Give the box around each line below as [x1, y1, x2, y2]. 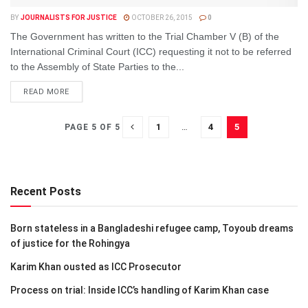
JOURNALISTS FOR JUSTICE [20, 14, 117, 21]
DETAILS [68, 87, 102, 96]
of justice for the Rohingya [10, 238, 130, 249]
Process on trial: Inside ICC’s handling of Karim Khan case [10, 285, 269, 296]
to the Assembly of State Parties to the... [10, 61, 184, 72]
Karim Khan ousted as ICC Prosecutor [10, 261, 181, 272]
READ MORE [23, 87, 69, 96]
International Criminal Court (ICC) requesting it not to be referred [10, 46, 291, 57]
